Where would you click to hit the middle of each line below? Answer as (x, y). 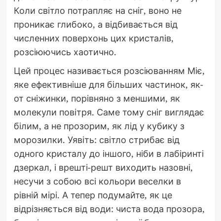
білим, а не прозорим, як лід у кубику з (99, 126)
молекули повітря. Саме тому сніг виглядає (109, 112)
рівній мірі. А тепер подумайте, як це (93, 195)
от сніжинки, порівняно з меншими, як (97, 98)
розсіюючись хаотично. (65, 52)
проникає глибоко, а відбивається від (95, 24)
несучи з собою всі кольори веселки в (97, 181)
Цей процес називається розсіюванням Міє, (109, 71)
